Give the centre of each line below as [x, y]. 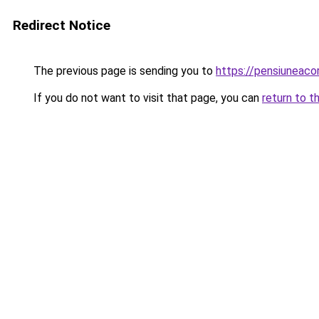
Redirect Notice [62, 25]
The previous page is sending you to [123, 71]
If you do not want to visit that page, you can [146, 98]
